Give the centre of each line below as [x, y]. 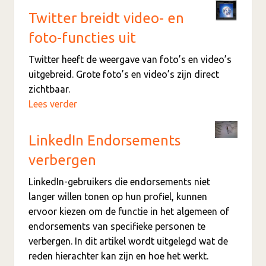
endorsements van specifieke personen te [117, 226]
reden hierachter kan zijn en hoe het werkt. [118, 256]
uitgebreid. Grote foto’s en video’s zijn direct [124, 74]
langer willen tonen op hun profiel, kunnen [118, 196]
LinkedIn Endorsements [104, 140]
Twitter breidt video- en [106, 18]
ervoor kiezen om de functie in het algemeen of [129, 211]
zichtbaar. [49, 89]
